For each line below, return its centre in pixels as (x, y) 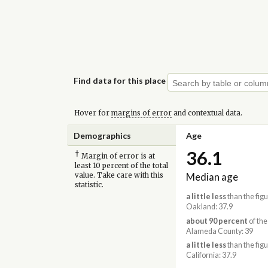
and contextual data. (207, 113)
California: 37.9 (211, 255)
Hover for (92, 113)
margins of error (141, 113)
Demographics (103, 135)
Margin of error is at (117, 156)
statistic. (89, 185)
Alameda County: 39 (219, 231)
